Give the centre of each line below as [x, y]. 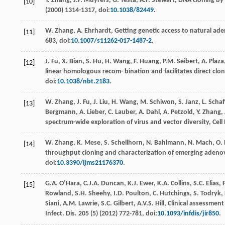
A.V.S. [145, 204]
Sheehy [99, 194]
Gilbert [124, 204]
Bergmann [61, 113]
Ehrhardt [98, 31]
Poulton [137, 194]
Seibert [187, 62]
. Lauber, [125, 113]
